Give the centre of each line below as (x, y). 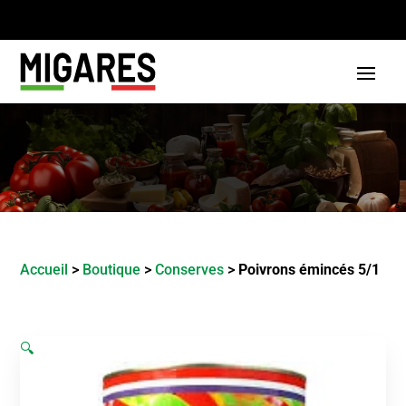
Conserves (190, 270)
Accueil (44, 270)
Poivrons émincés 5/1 (309, 270)
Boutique (112, 270)
